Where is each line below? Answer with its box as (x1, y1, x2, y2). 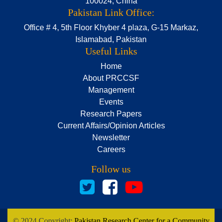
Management (88, 85, 134, 94)
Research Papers (80, 109, 142, 118)
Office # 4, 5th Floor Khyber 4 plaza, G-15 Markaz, (24, 23, 198, 32)
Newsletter (92, 133, 130, 142)
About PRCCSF (83, 73, 139, 82)
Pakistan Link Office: (67, 6, 155, 18)
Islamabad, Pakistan (75, 35, 147, 44)
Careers (97, 145, 125, 154)
